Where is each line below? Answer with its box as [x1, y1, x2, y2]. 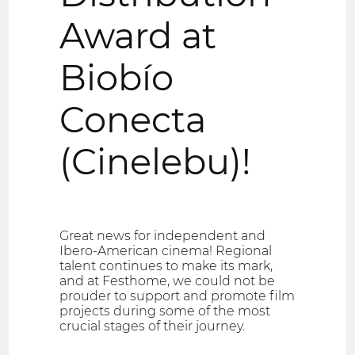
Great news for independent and [59, 228, 266, 244]
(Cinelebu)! [59, 140, 252, 184]
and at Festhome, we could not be [59, 273, 276, 289]
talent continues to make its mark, [59, 258, 273, 274]
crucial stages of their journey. [59, 319, 246, 334]
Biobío [59, 56, 174, 100]
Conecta [59, 98, 207, 142]
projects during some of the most [59, 303, 271, 319]
